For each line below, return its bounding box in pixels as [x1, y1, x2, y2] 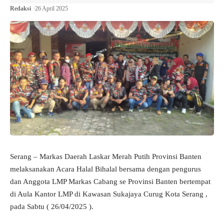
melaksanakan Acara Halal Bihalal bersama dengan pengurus [10, 165, 201, 173]
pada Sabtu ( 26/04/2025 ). [10, 202, 93, 211]
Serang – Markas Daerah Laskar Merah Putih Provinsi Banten [10, 152, 201, 161]
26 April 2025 [35, 5, 68, 12]
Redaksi [10, 5, 31, 12]
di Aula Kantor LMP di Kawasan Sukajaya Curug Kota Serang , [10, 190, 207, 198]
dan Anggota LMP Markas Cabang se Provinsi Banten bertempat [10, 177, 210, 186]
